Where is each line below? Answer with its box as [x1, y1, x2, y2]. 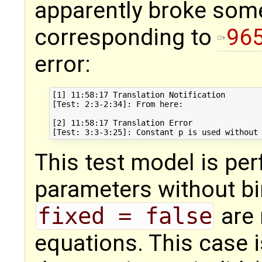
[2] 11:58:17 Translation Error [51, 118, 192, 127]
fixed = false [37, 202, 212, 229]
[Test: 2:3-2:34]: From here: [51, 99, 183, 109]
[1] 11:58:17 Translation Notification [51, 90, 225, 99]
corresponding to [35, 24, 218, 51]
